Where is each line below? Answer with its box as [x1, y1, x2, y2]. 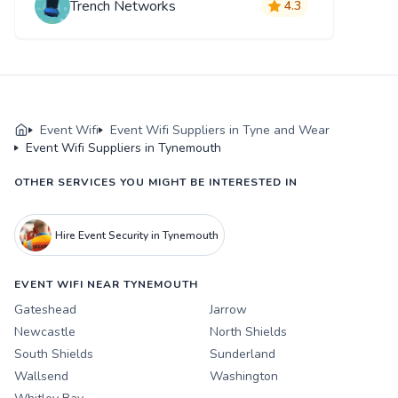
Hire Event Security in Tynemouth [54, 227, 219, 243]
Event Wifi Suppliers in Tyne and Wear [110, 121, 330, 139]
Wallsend [14, 368, 68, 386]
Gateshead [14, 301, 76, 319]
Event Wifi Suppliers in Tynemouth [26, 139, 221, 156]
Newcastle [14, 323, 76, 341]
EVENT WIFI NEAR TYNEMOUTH [14, 277, 198, 292]
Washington [210, 368, 278, 386]
